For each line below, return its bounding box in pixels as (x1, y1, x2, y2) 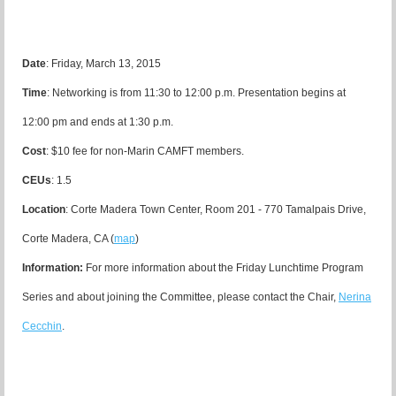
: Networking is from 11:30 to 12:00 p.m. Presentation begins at (47, 87, 346, 100)
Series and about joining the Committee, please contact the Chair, (22, 291, 339, 304)
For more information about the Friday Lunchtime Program (83, 262, 363, 275)
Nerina (339, 291, 371, 304)
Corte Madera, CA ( (22, 232, 114, 246)
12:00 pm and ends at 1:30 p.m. (22, 116, 173, 129)
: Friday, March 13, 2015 (46, 57, 161, 71)
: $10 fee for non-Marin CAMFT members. (46, 145, 244, 158)
